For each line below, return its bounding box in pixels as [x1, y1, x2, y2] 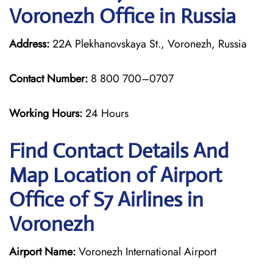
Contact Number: [9, 71, 88, 87]
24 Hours [85, 105, 129, 121]
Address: [9, 36, 49, 52]
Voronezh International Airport [76, 244, 216, 260]
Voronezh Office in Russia [9, 4, 236, 29]
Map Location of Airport [9, 163, 222, 188]
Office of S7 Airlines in [9, 187, 204, 212]
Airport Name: [9, 244, 76, 260]
